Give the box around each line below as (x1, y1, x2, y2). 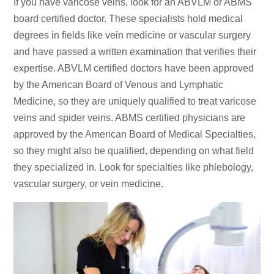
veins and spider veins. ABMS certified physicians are (13, 113, 246, 124)
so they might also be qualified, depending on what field (13, 146, 254, 157)
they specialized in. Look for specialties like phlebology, (13, 162, 254, 173)
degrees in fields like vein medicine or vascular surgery (13, 30, 251, 41)
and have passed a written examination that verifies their (13, 46, 257, 57)
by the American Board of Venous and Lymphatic (13, 80, 224, 91)
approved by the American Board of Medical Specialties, (13, 129, 256, 140)
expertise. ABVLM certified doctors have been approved (13, 63, 254, 74)
